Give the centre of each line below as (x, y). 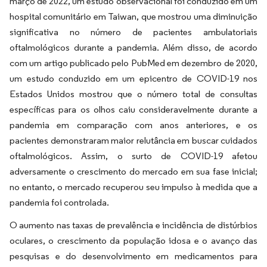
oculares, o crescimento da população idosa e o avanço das (133, 240)
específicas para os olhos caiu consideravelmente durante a (133, 109)
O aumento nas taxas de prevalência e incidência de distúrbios (133, 225)
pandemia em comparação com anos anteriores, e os (133, 125)
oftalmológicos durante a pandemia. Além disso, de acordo (133, 47)
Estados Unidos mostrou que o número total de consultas (133, 94)
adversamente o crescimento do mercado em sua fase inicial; (133, 171)
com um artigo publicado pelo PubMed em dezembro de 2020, (133, 63)
